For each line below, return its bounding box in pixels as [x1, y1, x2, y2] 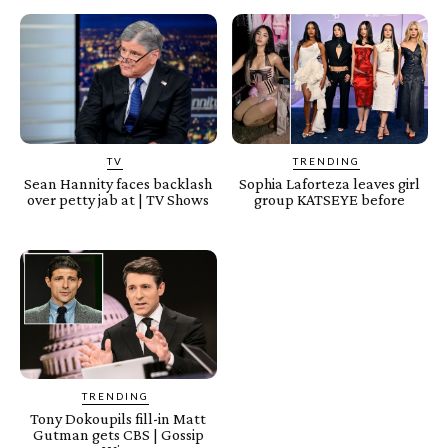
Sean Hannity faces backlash [24, 174, 213, 192]
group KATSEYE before [254, 190, 406, 208]
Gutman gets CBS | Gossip [32, 426, 204, 444]
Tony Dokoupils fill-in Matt [30, 410, 207, 428]
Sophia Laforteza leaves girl [239, 174, 421, 192]
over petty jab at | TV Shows [27, 190, 210, 208]
